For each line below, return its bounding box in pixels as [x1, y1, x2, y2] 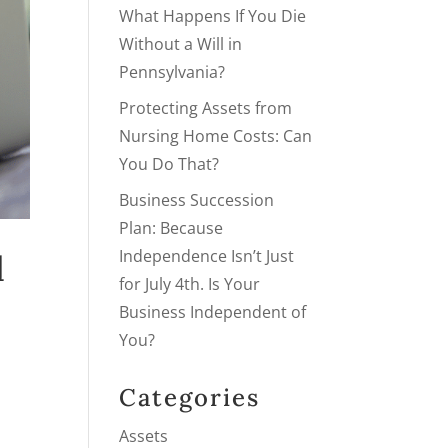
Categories [119, 382, 261, 413]
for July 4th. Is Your [119, 273, 261, 295]
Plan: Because [119, 217, 224, 239]
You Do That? [119, 153, 220, 175]
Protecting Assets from [119, 97, 293, 119]
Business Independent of [119, 301, 307, 323]
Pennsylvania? [119, 61, 226, 83]
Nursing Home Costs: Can [119, 125, 313, 147]
